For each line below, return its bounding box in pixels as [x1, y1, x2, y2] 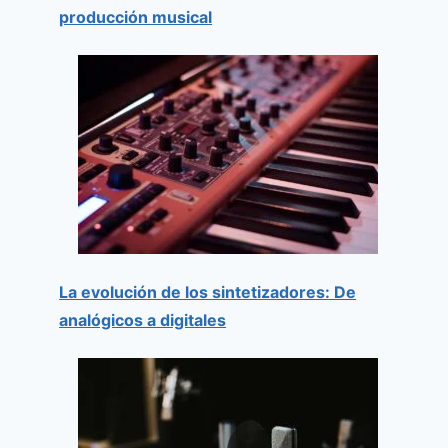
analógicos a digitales [59, 309, 227, 330]
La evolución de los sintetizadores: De [59, 281, 357, 302]
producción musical [59, 6, 213, 27]
